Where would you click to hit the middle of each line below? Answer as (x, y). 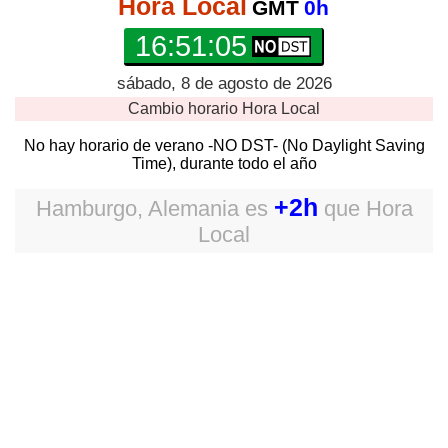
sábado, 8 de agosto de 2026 (224, 83)
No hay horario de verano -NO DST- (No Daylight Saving (224, 145)
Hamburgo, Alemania (137, 208)
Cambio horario (185, 108)
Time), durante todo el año (224, 163)
